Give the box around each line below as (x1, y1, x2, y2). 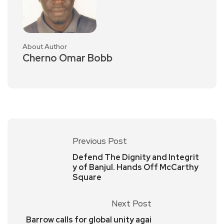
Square (72, 172, 101, 182)
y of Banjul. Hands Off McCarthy (72, 162, 198, 172)
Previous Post (72, 135, 127, 146)
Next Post (111, 198, 151, 209)
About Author (22, 42, 67, 51)
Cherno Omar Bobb (22, 51, 112, 64)
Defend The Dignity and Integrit (72, 152, 199, 162)
